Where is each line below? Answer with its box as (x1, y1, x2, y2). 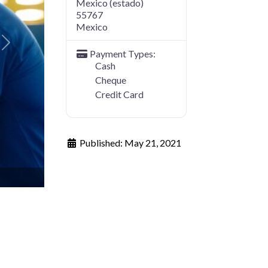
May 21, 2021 (124, 136, 182, 148)
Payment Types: (90, 47, 156, 59)
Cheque (95, 74, 127, 86)
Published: (80, 136, 125, 148)
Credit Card (95, 88, 144, 100)
